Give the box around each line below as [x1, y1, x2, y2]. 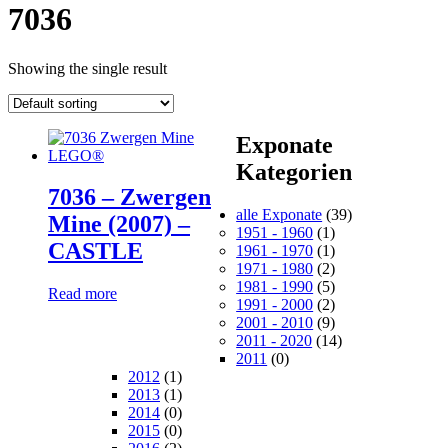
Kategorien [236, 159, 353, 186]
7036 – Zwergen [48, 184, 211, 211]
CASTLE [48, 238, 143, 265]
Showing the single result [8, 59, 167, 77]
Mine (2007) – [48, 211, 190, 238]
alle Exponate [236, 206, 323, 224]
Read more [48, 285, 117, 303]
